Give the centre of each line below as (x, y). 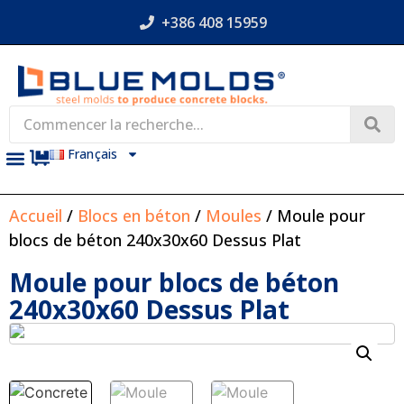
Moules (234, 215)
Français (92, 154)
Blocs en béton (134, 215)
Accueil (36, 215)
